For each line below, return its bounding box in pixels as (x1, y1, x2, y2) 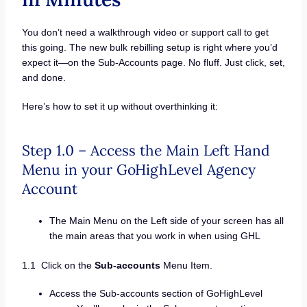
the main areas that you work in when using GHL (49, 230, 260, 241)
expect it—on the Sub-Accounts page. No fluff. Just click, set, (21, 56, 285, 68)
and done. (21, 71, 66, 83)
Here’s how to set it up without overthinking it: (21, 100, 218, 112)
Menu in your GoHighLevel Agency (21, 160, 256, 179)
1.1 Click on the (21, 259, 95, 271)
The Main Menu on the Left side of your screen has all (49, 214, 284, 226)
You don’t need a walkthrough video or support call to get (21, 26, 269, 38)
